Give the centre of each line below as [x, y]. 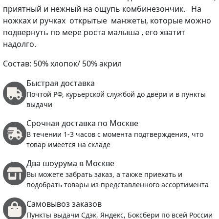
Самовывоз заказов [64, 204]
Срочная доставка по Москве [82, 123]
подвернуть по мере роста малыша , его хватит [94, 32]
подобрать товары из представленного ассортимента [118, 184]
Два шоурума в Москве [70, 163]
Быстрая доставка [61, 83]
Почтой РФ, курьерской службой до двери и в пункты [116, 94]
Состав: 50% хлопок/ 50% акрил [62, 63]
